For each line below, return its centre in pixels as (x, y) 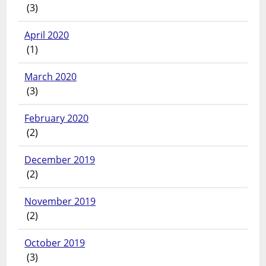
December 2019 (60, 159)
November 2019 (60, 201)
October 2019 (55, 243)
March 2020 (51, 76)
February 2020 (57, 118)
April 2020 (47, 35)
